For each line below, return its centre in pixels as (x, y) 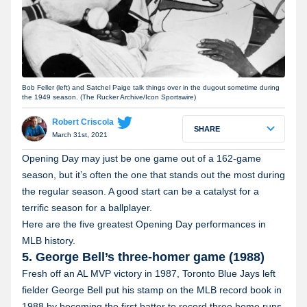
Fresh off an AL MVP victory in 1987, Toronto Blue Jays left (149, 274)
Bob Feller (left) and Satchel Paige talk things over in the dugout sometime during (151, 88)
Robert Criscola (83, 122)
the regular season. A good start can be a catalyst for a (140, 192)
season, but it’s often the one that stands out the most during (153, 175)
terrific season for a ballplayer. (87, 208)
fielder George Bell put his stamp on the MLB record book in (152, 290)
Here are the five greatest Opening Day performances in (144, 224)
